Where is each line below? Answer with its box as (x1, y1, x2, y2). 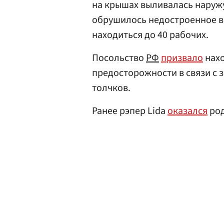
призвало (161, 51, 203, 65)
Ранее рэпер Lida (92, 104, 167, 118)
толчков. (92, 81, 130, 95)
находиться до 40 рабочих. (92, 28, 208, 42)
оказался (167, 104, 207, 118)
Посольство (92, 51, 146, 65)
